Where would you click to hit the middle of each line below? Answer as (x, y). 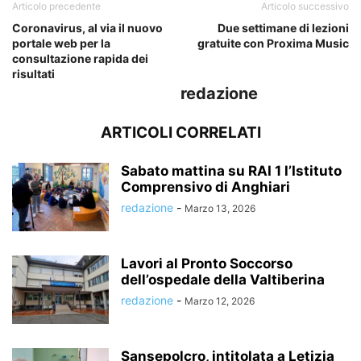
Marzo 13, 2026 (220, 209)
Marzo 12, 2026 (220, 301)
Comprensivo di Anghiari (205, 187)
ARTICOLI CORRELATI (180, 133)
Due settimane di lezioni (283, 28)
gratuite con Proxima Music (273, 44)
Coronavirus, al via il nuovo (87, 28)
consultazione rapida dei (80, 59)
